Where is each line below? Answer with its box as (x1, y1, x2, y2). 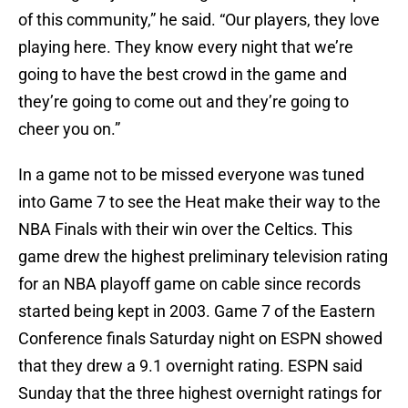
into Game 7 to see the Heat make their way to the (18, 192, 381, 212)
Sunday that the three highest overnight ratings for (18, 383, 382, 403)
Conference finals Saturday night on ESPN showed (18, 329, 382, 349)
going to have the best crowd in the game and (18, 65, 347, 85)
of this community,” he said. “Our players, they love (18, 10, 380, 30)
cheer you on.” (18, 119, 120, 139)
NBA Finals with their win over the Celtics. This (18, 219, 352, 240)
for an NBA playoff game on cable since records (18, 274, 361, 294)
